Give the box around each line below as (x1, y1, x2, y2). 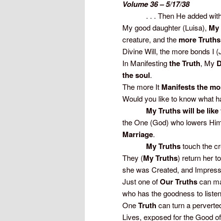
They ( (122, 152, 143, 163)
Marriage (122, 129, 153, 140)
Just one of (122, 176, 160, 187)
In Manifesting (122, 58, 169, 69)
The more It (122, 81, 161, 92)
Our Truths (160, 176, 197, 187)
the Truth (169, 58, 200, 69)
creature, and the (122, 34, 179, 45)
